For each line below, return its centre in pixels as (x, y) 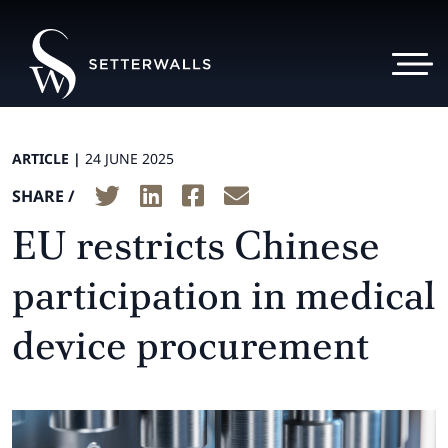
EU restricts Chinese (196, 245)
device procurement (190, 345)
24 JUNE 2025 (129, 158)
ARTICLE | (48, 158)
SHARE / (43, 195)
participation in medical (224, 295)
